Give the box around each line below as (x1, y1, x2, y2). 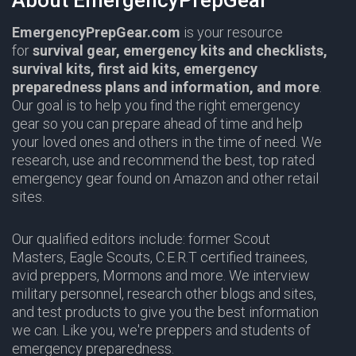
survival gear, (33, 42, 123, 60)
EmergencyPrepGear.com (12, 24, 180, 41)
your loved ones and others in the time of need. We (12, 133, 322, 151)
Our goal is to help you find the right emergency (12, 97, 300, 114)
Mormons (103, 267, 162, 284)
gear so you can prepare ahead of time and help (12, 115, 303, 133)
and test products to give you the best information (12, 304, 319, 321)
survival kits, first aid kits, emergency (12, 60, 257, 78)
